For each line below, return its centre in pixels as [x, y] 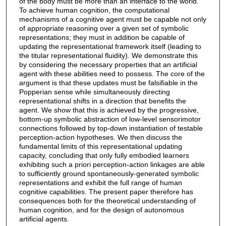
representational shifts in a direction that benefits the [102, 101]
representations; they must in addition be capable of [102, 37]
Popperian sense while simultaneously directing [94, 92]
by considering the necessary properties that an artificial [108, 64]
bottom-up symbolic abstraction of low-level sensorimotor [110, 119]
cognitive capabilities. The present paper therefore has [106, 191]
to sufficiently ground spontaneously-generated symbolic [109, 173]
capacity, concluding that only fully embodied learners [104, 155]
